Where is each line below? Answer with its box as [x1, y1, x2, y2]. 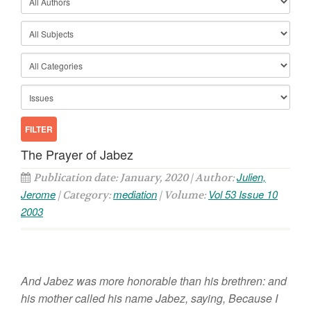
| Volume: [157, 188, 208, 202]
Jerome [21, 187, 56, 201]
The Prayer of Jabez [21, 145, 133, 163]
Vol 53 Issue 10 [208, 187, 278, 201]
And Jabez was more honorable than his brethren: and [21, 273, 287, 289]
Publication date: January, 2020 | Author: [33, 171, 237, 185]
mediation [113, 187, 157, 201]
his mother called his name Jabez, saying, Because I [21, 290, 278, 306]
